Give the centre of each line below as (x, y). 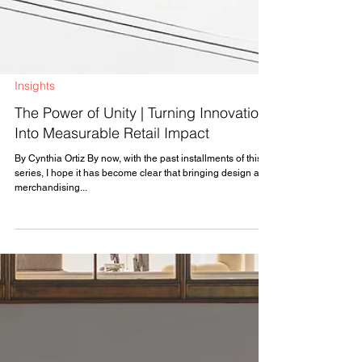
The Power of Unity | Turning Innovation (141, 219)
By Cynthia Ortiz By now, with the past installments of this (138, 265)
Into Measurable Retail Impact (112, 240)
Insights (35, 192)
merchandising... (51, 294)
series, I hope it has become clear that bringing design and (143, 280)
